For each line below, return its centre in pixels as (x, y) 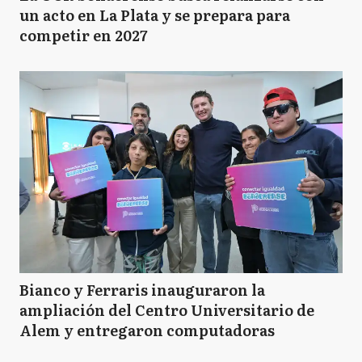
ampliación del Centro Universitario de (167, 310)
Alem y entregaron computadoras (147, 330)
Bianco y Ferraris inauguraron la (142, 290)
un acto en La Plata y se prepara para (155, 15)
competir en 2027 (84, 35)
